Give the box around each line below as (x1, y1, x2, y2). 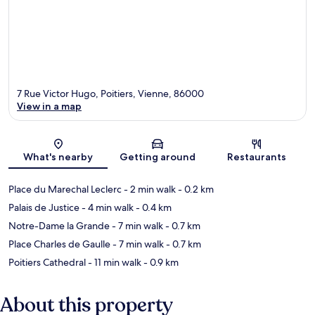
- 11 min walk (86, 256, 141, 269)
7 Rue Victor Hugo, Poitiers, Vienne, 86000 (17, 87, 204, 101)
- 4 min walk (79, 201, 134, 214)
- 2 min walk (122, 183, 176, 196)
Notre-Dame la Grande (8, 219, 110, 233)
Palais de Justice (8, 201, 79, 214)
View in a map (17, 100, 82, 113)
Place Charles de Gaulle (8, 238, 110, 251)
